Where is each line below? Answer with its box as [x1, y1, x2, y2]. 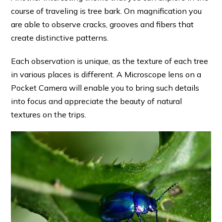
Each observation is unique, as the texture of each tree [11, 55, 209, 66]
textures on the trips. [11, 109, 87, 119]
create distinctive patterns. [11, 32, 109, 43]
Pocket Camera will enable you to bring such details [11, 82, 200, 93]
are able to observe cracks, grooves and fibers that [11, 19, 194, 29]
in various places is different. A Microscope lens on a [11, 69, 202, 79]
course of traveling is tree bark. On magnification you [11, 5, 202, 16]
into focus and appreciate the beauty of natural [11, 96, 182, 106]
